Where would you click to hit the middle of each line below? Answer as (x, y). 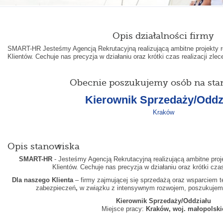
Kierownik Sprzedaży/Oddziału (163, 201)
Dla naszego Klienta (43, 180)
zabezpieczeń (56, 188)
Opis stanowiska (43, 146)
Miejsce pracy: (123, 209)
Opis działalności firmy (164, 36)
